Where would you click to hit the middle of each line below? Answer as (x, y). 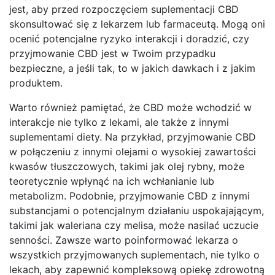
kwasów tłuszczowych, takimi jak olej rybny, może (127, 167)
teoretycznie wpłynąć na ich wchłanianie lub (112, 181)
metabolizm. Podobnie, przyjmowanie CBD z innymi (130, 196)
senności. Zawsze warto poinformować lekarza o (124, 240)
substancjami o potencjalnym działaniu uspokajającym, (137, 211)
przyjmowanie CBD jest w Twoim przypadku (112, 54)
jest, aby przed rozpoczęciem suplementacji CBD (124, 10)
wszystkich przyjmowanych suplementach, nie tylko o (134, 255)
